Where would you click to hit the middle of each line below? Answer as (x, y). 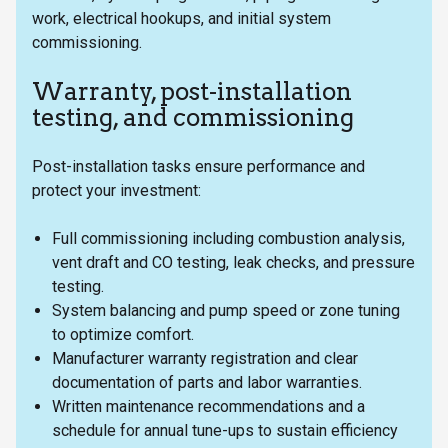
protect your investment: (116, 190)
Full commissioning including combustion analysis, (228, 238)
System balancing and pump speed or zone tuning (226, 310)
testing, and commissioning (193, 117)
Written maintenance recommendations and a (208, 406)
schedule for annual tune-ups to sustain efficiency (225, 430)
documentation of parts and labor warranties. (211, 382)
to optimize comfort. (127, 334)
